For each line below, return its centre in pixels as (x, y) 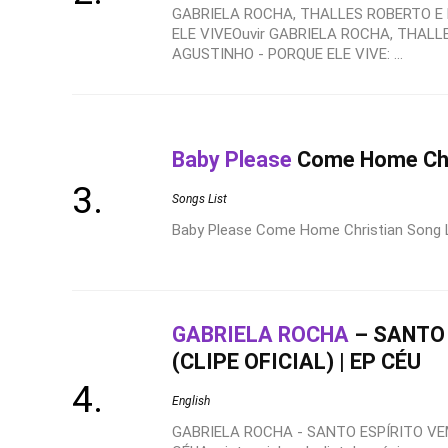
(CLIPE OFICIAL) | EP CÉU (296, 361)
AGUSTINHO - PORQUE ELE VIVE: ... (287, 54)
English (191, 401)
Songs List (199, 198)
